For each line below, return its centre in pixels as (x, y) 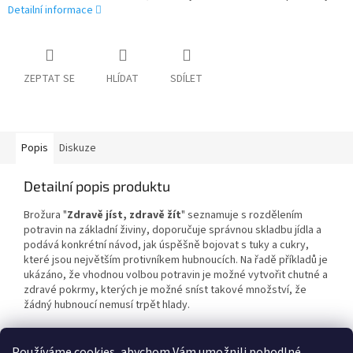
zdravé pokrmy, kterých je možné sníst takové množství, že (165, 290)
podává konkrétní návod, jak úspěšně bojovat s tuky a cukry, (166, 245)
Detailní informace (50, 11)
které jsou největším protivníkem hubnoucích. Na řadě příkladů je (176, 260)
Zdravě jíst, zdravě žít (124, 216)
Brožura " (45, 216)
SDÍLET (186, 79)
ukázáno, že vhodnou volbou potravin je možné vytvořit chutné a (176, 275)
